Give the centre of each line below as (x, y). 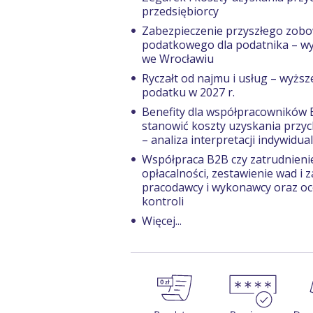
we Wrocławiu (178, 59)
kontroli (163, 201)
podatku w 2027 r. (188, 92)
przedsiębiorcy (180, 11)
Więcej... (162, 221)
